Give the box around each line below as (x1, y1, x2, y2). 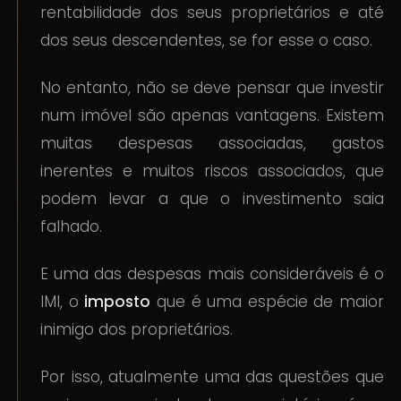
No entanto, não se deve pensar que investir (40, 77, 384, 99)
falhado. (40, 216, 103, 238)
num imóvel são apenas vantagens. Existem (40, 105, 384, 127)
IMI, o (40, 291, 85, 313)
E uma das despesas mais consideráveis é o (40, 263, 384, 286)
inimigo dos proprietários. (40, 319, 234, 341)
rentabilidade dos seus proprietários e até (40, 2, 384, 24)
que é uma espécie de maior (150, 291, 384, 313)
